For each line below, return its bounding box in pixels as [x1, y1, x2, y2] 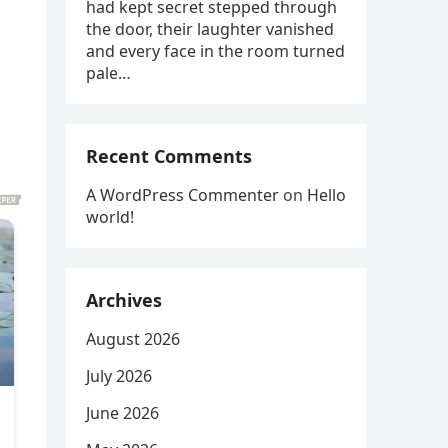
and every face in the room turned [86, 40, 345, 62]
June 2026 [86, 402, 159, 424]
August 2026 [86, 328, 180, 350]
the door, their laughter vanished [86, 18, 334, 40]
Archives [86, 288, 162, 312]
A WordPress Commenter [86, 184, 279, 206]
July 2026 [86, 365, 152, 387]
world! [86, 206, 134, 228]
